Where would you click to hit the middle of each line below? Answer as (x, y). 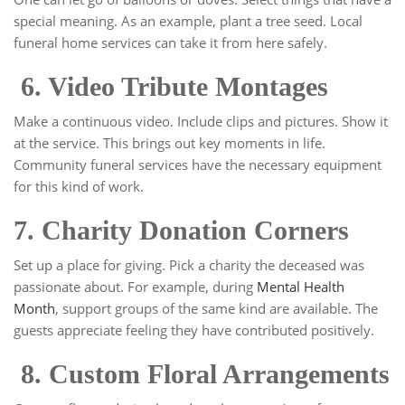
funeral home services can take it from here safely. (170, 43)
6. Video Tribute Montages (174, 87)
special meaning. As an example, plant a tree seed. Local (188, 21)
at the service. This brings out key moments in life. (170, 143)
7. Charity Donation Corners (185, 231)
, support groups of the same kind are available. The (217, 309)
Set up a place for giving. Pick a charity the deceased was (189, 265)
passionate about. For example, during (135, 287)
